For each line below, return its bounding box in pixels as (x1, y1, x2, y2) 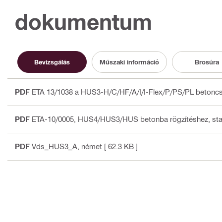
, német (77, 142, 102, 151)
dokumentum (15, 8, 152, 35)
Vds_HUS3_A (32, 142, 77, 151)
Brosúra (194, 57, 219, 66)
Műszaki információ (100, 57, 159, 66)
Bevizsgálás (34, 57, 70, 66)
